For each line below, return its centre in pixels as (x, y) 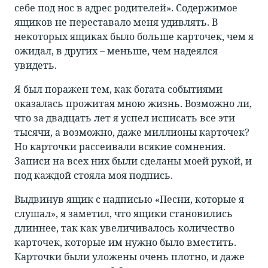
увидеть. (36, 66)
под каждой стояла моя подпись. (94, 176)
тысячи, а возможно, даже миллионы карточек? (132, 133)
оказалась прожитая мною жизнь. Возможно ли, (133, 104)
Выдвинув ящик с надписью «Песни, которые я (129, 200)
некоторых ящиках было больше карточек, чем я (134, 37)
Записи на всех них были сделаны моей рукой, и (133, 161)
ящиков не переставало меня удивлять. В (116, 22)
